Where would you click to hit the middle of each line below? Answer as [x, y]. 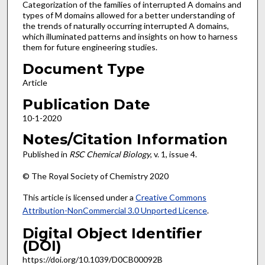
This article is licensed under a [79, 198]
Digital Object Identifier [112, 234]
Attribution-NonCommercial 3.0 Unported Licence [114, 211]
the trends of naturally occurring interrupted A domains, [125, 26]
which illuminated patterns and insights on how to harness [130, 37]
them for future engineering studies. [90, 47]
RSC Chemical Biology [109, 154]
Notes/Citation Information [125, 140]
